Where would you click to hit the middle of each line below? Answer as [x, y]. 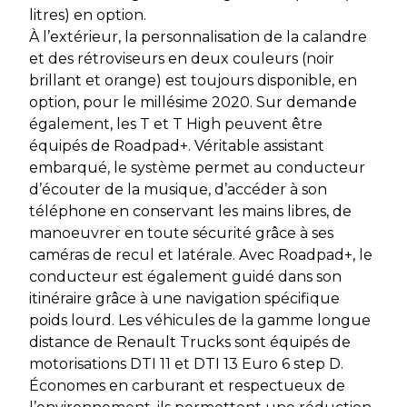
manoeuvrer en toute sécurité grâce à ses [181, 233]
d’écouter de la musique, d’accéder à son [178, 190]
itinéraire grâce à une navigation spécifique [184, 299]
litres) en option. [88, 15]
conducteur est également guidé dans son [185, 277]
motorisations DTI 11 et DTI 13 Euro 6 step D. [186, 364]
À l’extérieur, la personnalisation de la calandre [198, 37]
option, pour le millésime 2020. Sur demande [193, 103]
